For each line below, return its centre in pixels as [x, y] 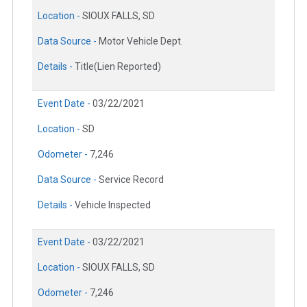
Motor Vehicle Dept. [141, 41]
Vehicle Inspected [113, 205]
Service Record [131, 180]
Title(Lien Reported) [118, 67]
